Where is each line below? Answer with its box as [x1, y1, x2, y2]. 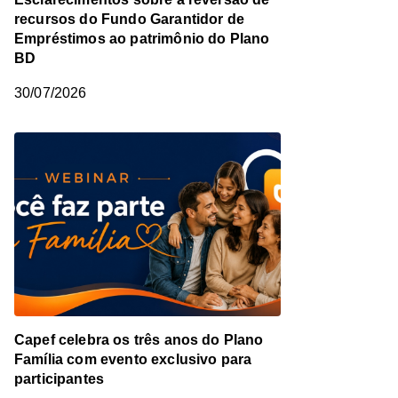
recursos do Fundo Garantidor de [14, 12, 244, 28]
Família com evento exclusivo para [14, 352, 252, 368]
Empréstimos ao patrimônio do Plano [14, 31, 270, 47]
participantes [14, 371, 105, 387]
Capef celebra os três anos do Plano [14, 332, 264, 348]
